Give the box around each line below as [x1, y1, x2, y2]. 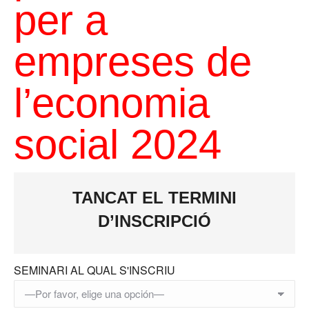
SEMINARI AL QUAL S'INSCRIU [14, 262, 175, 278]
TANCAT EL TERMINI [72, 188, 237, 207]
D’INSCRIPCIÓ [98, 212, 211, 230]
